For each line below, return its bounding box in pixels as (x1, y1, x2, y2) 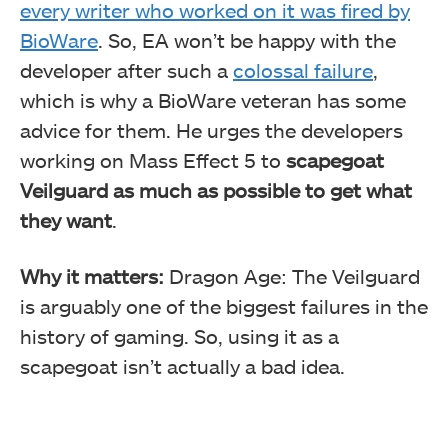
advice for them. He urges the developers (20, 117, 403, 142)
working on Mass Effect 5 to (20, 147, 286, 172)
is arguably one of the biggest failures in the (20, 293, 428, 318)
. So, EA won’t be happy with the (98, 27, 396, 52)
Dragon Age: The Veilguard (164, 263, 420, 288)
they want (20, 207, 112, 232)
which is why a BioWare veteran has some (20, 87, 406, 112)
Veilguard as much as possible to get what (20, 177, 412, 202)
